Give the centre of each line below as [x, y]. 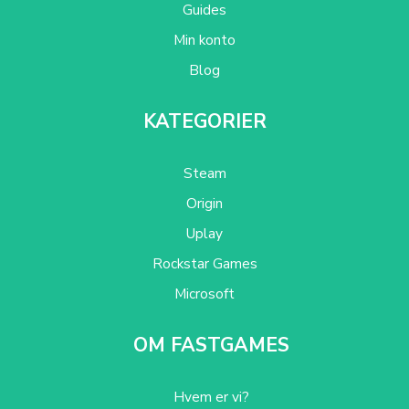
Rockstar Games [204, 263]
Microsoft [204, 293]
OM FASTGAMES [211, 345]
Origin [204, 203]
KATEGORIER [204, 121]
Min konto [204, 39]
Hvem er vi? [211, 396]
